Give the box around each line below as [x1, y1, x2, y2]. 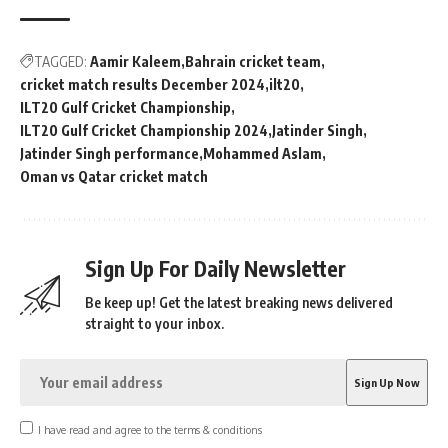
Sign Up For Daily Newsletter [85, 255, 346, 282]
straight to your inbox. [85, 315, 224, 332]
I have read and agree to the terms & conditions [37, 422, 262, 436]
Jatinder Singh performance [20, 145, 199, 162]
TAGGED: [34, 53, 87, 70]
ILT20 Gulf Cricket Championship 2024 [20, 122, 268, 139]
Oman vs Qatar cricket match [20, 168, 208, 185]
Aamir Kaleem [90, 53, 181, 70]
